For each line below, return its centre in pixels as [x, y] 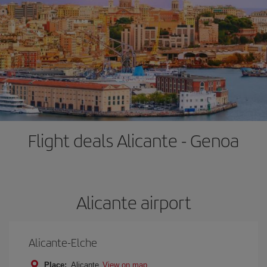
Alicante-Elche [63, 242]
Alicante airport [133, 202]
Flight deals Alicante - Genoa [133, 140]
